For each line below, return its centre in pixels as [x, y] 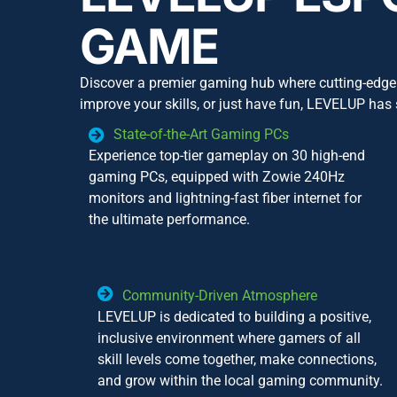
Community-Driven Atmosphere [219, 296]
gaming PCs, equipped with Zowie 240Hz [217, 177]
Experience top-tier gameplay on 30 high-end [227, 156]
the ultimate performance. [169, 220]
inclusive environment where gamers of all [229, 339]
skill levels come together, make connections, [237, 360]
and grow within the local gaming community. [240, 381]
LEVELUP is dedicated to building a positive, [234, 317]
